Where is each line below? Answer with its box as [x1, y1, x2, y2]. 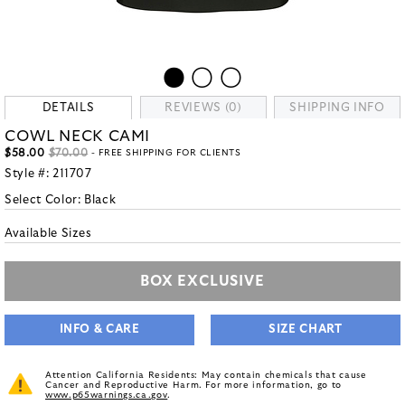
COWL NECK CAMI [5, 128, 151, 144]
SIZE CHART [268, 324, 343, 335]
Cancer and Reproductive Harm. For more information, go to [45, 381, 343, 390]
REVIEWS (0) [165, 102, 242, 114]
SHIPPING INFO [289, 102, 385, 114]
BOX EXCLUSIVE [140, 274, 265, 288]
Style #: [5, 168, 52, 180]
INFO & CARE [59, 324, 140, 335]
